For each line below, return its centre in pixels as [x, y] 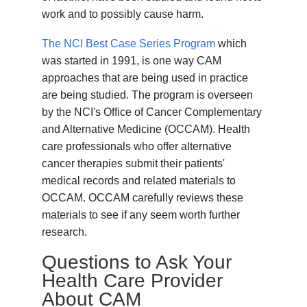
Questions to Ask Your [137, 262]
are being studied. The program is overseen [148, 95]
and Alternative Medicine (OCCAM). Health [146, 130]
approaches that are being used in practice [145, 78]
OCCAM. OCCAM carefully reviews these [143, 198]
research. [65, 232]
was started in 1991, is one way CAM [132, 61]
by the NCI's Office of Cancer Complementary [152, 112]
